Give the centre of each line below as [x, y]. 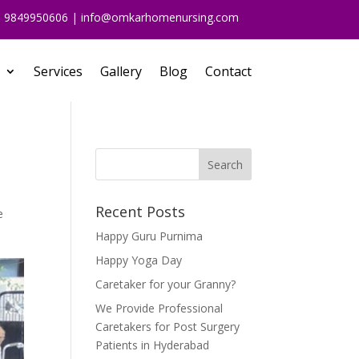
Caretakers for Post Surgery [168, 327]
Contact [228, 71]
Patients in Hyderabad [153, 345]
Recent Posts [141, 212]
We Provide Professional [159, 308]
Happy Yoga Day [139, 260]
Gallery [121, 71]
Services [58, 71]
